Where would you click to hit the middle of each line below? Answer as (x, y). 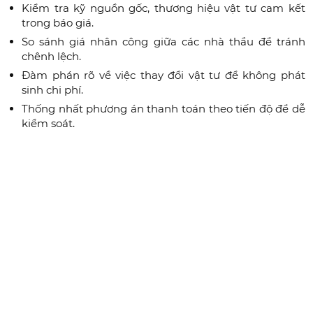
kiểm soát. (49, 124)
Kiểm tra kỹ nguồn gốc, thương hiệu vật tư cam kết (163, 8)
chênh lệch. (52, 57)
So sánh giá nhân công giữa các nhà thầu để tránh (163, 42)
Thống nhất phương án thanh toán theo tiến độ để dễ (163, 109)
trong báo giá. (58, 23)
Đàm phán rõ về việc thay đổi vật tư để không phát (163, 75)
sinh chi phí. (53, 90)
